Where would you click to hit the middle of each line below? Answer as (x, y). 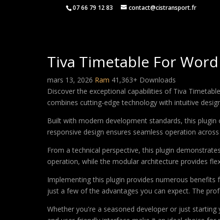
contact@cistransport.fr (163, 8)
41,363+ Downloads (144, 80)
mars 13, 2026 (71, 80)
